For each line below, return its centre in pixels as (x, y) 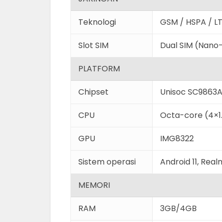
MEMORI (94, 185)
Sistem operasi (107, 162)
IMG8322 (177, 139)
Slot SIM (93, 45)
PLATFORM (99, 69)
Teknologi (97, 22)
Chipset (93, 92)
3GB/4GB (178, 208)
